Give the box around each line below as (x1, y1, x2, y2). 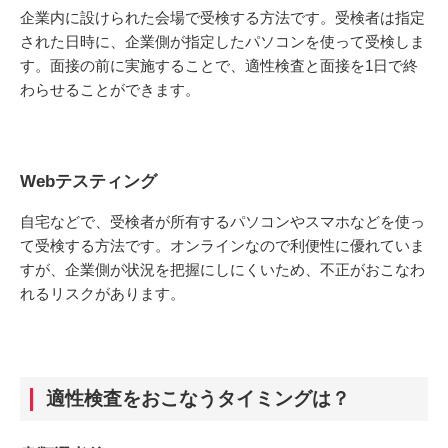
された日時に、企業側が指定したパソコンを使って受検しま (20, 33, 425, 51)
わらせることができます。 (20, 81, 200, 99)
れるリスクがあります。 (20, 284, 185, 302)
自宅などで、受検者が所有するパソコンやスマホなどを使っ (20, 212, 425, 230)
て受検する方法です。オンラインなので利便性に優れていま (20, 236, 425, 254)
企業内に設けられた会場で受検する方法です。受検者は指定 (20, 9, 425, 27)
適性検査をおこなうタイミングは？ (46, 388, 350, 410)
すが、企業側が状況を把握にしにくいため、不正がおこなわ (20, 260, 425, 278)
